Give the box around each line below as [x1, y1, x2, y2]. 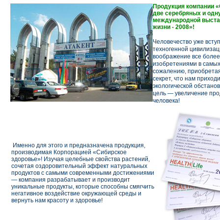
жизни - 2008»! [153, 24, 194, 31]
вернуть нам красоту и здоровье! [11, 197, 103, 204]
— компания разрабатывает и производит [11, 176, 130, 184]
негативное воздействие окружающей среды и [11, 190, 141, 197]
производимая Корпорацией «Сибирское [11, 149, 127, 156]
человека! [153, 97, 181, 105]
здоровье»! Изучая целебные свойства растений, [11, 156, 150, 163]
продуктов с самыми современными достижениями [11, 169, 154, 177]
